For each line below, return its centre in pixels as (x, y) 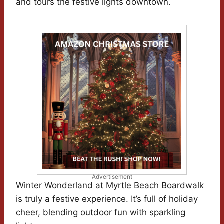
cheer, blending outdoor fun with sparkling (101, 212)
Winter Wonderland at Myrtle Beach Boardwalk (110, 185)
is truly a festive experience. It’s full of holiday (107, 199)
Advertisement (112, 176)
